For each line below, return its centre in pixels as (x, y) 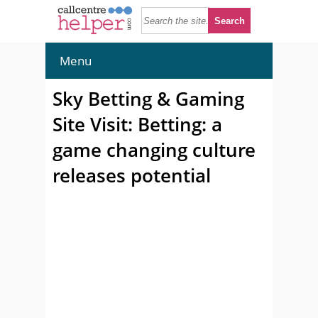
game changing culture (154, 150)
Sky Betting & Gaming (148, 99)
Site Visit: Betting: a (137, 124)
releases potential (132, 175)
